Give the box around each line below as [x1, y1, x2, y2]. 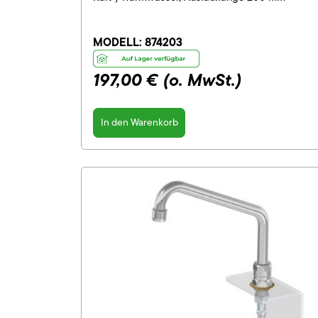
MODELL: [93, 33, 145, 50]
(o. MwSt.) [163, 66, 241, 93]
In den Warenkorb [100, 115, 178, 130]
